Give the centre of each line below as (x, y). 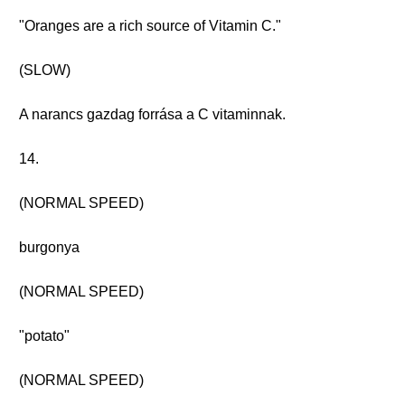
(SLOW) (45, 70)
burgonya (49, 247)
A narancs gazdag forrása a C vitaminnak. (152, 114)
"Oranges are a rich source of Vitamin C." (150, 26)
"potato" (44, 336)
